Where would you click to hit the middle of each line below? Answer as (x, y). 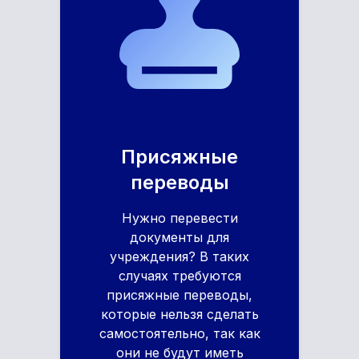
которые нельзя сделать (179, 314)
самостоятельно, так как (179, 333)
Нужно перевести (179, 218)
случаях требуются (179, 276)
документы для (179, 237)
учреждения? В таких (179, 256)
